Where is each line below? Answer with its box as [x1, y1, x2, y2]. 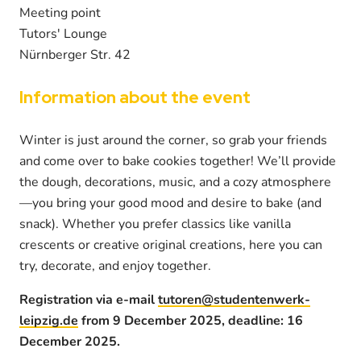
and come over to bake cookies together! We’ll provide [19, 151, 336, 170]
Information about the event [19, 85, 251, 108]
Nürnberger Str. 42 [19, 45, 131, 64]
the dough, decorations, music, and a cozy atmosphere [19, 172, 331, 191]
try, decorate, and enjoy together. [19, 256, 211, 275]
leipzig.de [19, 311, 78, 330]
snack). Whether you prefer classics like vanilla [19, 214, 291, 233]
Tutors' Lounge [19, 24, 107, 43]
